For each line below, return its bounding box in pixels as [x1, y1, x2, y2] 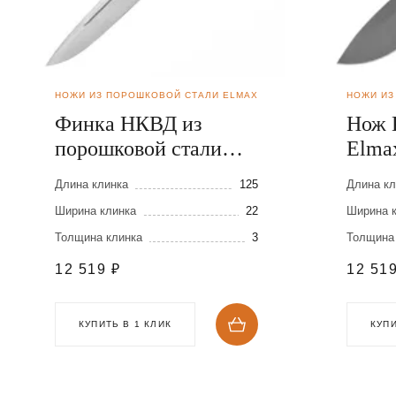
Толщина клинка [55, 231, 142, 245]
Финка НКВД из [55, 112, 202, 136]
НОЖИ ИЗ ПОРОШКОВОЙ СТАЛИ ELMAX [55, 90, 258, 101]
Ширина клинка [55, 204, 136, 218]
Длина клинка [55, 178, 128, 192]
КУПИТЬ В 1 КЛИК [79, 319, 171, 330]
